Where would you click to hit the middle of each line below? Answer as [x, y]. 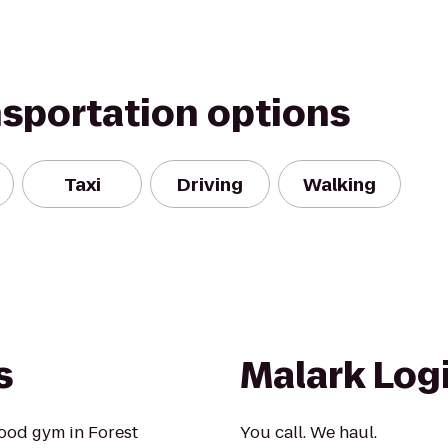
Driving [210, 184]
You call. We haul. [308, 432]
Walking [339, 184]
